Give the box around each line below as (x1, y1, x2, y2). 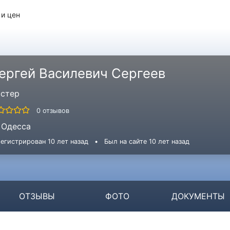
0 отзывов (36, 106, 69, 114)
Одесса (1, 121, 31, 131)
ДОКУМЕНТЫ (171, 191, 225, 201)
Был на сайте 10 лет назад (104, 137, 189, 145)
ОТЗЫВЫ (18, 191, 55, 201)
